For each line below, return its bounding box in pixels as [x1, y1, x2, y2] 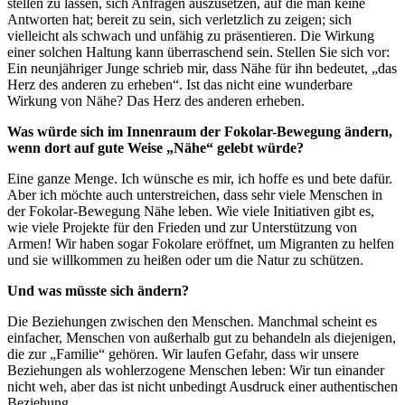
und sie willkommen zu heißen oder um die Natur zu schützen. [7, 251, 363, 268]
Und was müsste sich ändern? [7, 282, 189, 298]
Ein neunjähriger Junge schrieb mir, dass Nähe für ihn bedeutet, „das [7, 60, 397, 76]
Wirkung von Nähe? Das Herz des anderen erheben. [7, 92, 305, 108]
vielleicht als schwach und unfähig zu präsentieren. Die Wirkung [7, 27, 374, 43]
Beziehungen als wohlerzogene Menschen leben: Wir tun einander [7, 362, 384, 378]
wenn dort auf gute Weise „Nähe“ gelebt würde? [7, 139, 304, 155]
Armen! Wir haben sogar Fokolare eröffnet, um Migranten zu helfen [7, 235, 394, 251]
